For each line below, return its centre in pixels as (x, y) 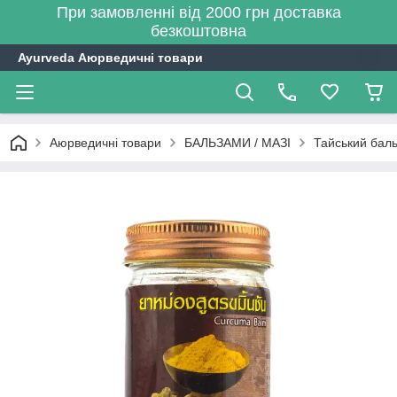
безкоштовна (198, 31)
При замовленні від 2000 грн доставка (198, 12)
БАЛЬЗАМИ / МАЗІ (237, 143)
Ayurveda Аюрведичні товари (110, 58)
